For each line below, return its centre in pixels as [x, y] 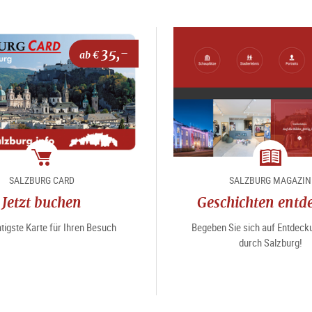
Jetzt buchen [41, 202]
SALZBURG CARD [41, 180]
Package [61, 180]
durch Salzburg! [270, 242]
